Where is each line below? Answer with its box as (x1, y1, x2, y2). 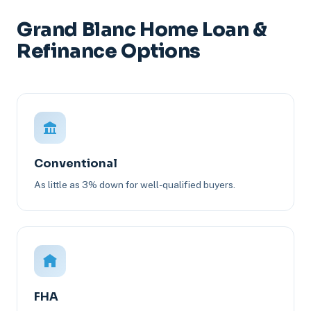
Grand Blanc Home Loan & (17, 18, 267, 42)
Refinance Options (17, 40, 201, 64)
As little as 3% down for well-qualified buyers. (34, 179, 235, 191)
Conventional (34, 156, 117, 171)
